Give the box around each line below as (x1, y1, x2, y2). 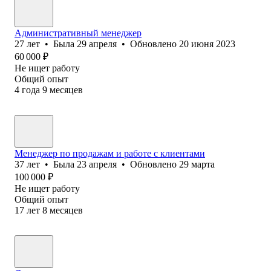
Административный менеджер (15, 27, 142, 38)
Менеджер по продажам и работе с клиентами (15, 148, 205, 158)
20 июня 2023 (179, 38, 235, 49)
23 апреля (77, 158, 117, 169)
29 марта (179, 158, 215, 169)
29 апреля (77, 38, 117, 49)
